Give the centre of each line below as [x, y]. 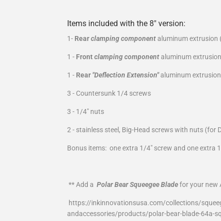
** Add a [81, 185]
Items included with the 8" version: [126, 24]
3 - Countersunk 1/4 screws [110, 93]
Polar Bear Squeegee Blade [137, 185]
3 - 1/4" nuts [86, 112]
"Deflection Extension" [126, 75]
